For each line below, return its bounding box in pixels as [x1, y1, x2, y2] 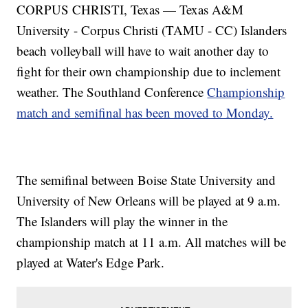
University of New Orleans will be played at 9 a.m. [16, 192, 281, 210]
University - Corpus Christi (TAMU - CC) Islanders [16, 21, 287, 39]
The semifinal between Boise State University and [16, 171, 276, 189]
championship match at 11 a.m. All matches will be [16, 233, 287, 251]
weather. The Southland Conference [16, 83, 208, 101]
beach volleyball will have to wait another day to [16, 42, 269, 60]
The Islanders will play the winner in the [16, 212, 228, 230]
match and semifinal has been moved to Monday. [16, 104, 274, 122]
